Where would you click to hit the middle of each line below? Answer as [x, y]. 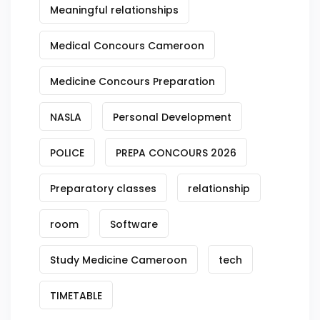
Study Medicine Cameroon [119, 260]
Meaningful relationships [114, 10]
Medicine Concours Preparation [132, 81]
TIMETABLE [76, 295]
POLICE [67, 152]
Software [134, 224]
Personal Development [172, 117]
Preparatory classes [103, 188]
